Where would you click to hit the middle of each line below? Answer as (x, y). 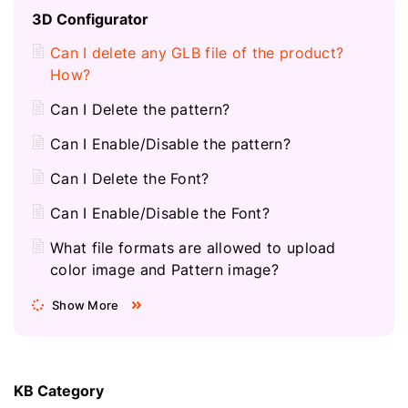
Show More (85, 305)
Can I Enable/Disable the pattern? (170, 143)
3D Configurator (90, 18)
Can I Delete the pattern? (140, 109)
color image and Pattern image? (165, 269)
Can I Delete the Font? (130, 178)
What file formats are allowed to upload (193, 247)
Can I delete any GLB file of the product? (197, 52)
